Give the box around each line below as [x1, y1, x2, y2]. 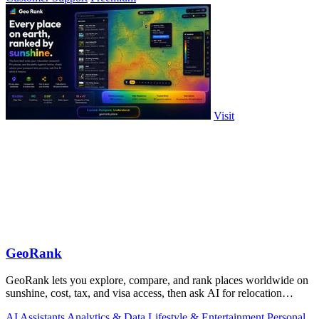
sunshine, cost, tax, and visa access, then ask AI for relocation [6, 287, 282, 300]
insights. [6, 300, 43, 313]
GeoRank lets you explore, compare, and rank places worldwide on [6, 274, 308, 287]
